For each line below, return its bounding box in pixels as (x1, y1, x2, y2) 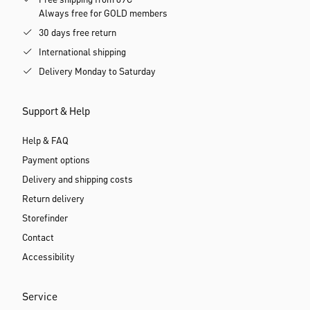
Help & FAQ (22, 136, 69, 146)
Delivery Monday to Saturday (39, 67, 156, 77)
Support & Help (22, 107, 90, 118)
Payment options (22, 156, 90, 165)
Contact (22, 233, 54, 243)
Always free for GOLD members (39, 9, 167, 19)
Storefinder (22, 214, 68, 224)
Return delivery (22, 194, 84, 204)
